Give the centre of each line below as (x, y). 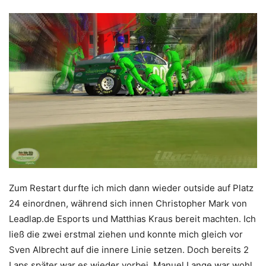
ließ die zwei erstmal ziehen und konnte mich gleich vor (126, 235)
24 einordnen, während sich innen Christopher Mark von (128, 204)
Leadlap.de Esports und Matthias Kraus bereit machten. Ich (132, 219)
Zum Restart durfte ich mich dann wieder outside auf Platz (131, 188)
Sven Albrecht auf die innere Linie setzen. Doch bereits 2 (129, 250)
